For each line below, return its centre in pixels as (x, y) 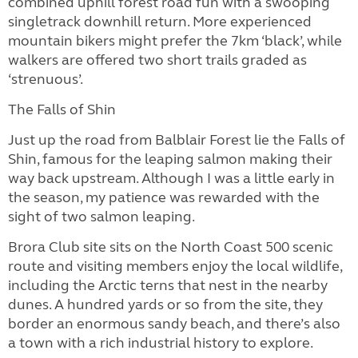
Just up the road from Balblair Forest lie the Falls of (177, 140)
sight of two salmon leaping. (103, 217)
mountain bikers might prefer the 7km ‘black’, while (175, 41)
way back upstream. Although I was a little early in (171, 178)
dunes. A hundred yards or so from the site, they (165, 304)
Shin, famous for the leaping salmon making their (170, 159)
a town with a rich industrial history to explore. (162, 343)
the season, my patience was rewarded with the (164, 197)
